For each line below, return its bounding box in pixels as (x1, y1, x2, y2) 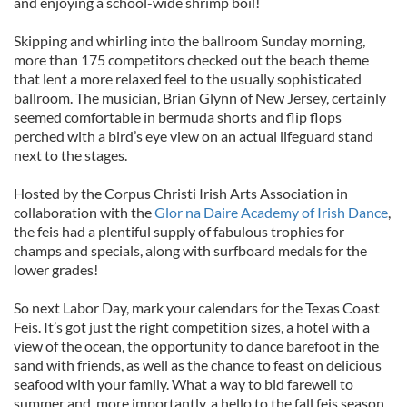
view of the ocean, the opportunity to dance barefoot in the (14, 337, 379, 354)
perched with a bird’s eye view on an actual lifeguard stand (14, 127, 373, 144)
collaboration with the (14, 203, 154, 221)
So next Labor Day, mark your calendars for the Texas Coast (14, 299, 380, 316)
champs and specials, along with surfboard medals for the (14, 242, 367, 259)
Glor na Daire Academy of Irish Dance (154, 203, 388, 221)
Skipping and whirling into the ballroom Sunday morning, (14, 32, 365, 49)
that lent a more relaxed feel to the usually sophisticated (14, 70, 362, 87)
